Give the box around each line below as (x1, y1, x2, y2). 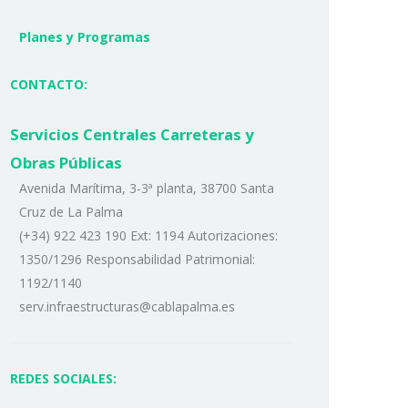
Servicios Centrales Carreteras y (10, 124, 254, 146)
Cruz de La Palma (19, 203, 123, 221)
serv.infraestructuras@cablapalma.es (19, 298, 235, 316)
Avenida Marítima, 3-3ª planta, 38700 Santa (19, 179, 274, 198)
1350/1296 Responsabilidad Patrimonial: (19, 250, 255, 269)
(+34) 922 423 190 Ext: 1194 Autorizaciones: (19, 227, 278, 245)
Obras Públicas (10, 152, 122, 174)
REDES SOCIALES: (10, 370, 117, 388)
